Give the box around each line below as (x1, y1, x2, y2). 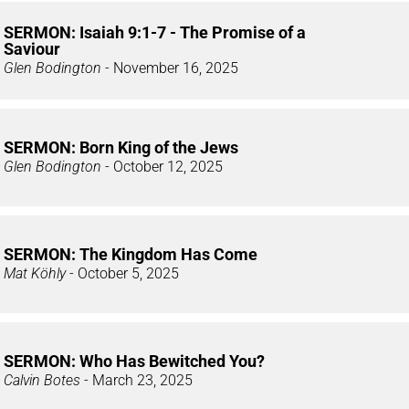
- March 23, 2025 (80, 371, 193, 389)
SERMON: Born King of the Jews (4, 137, 238, 157)
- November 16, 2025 (101, 58, 238, 77)
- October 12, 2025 (101, 157, 223, 175)
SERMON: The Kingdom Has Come (4, 244, 257, 264)
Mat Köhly (4, 264, 66, 282)
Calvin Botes (4, 371, 80, 389)
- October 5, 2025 (66, 264, 179, 282)
